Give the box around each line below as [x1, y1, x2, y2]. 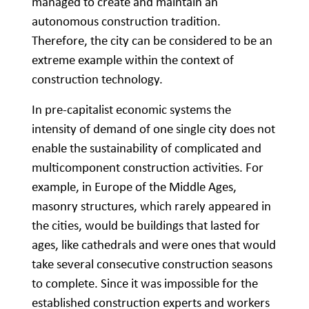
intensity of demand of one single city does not [32, 120, 275, 137]
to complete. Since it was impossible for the [32, 275, 258, 291]
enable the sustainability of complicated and [32, 139, 261, 156]
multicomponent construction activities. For [32, 159, 263, 175]
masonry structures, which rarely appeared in [32, 197, 271, 214]
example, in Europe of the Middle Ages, [32, 178, 237, 195]
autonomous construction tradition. [32, 12, 221, 29]
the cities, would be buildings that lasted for [32, 217, 260, 233]
